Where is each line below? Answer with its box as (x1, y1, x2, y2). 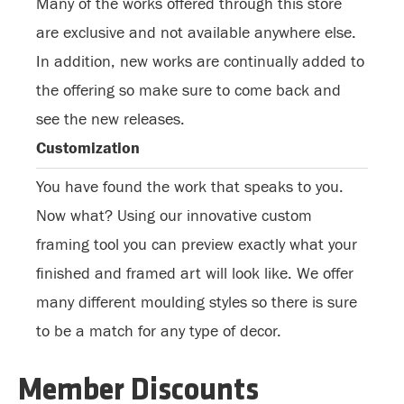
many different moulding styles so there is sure (36, 293, 357, 312)
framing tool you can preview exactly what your (36, 235, 357, 254)
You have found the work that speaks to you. (36, 178, 344, 197)
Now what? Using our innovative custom (36, 207, 312, 225)
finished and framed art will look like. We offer (36, 264, 353, 283)
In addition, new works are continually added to (36, 52, 364, 71)
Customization (36, 139, 140, 158)
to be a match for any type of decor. (36, 322, 281, 341)
